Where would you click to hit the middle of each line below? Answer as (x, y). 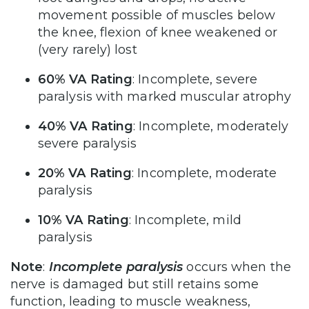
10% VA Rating (84, 220)
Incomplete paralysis (116, 267)
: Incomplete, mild (185, 220)
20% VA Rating (85, 173)
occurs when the (237, 267)
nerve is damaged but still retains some (135, 285)
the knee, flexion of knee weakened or (158, 33)
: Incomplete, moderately (211, 127)
